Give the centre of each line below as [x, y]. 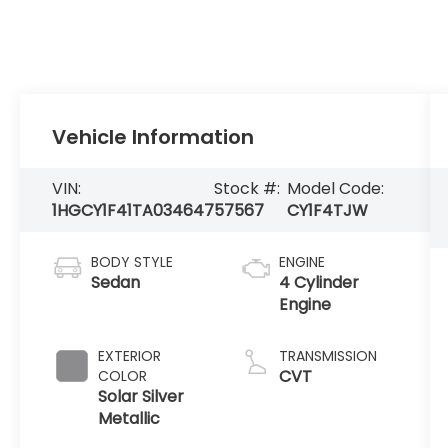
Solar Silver [141, 397]
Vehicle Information [153, 137]
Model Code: [335, 189]
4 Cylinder [318, 283]
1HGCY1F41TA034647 [133, 211]
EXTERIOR [130, 356]
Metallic [129, 419]
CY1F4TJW [327, 211]
